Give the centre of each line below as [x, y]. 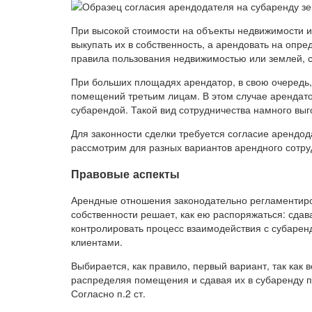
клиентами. [97, 242]
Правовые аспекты [125, 173]
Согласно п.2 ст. [108, 293]
